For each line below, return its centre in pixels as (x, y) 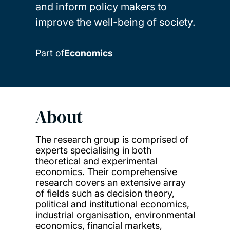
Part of (50, 53)
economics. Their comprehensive (106, 172)
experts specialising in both (93, 150)
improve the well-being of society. (115, 22)
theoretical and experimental (96, 161)
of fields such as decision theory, (105, 194)
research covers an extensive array (110, 183)
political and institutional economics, (112, 204)
